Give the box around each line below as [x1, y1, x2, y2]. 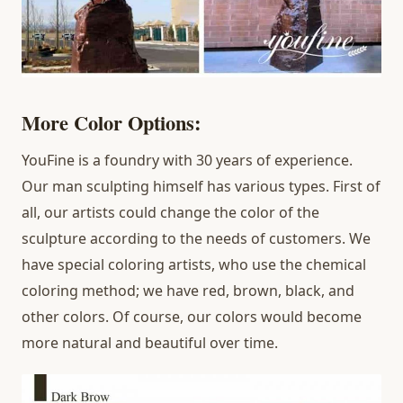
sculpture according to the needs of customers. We [22, 228, 371, 249]
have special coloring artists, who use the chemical [22, 255, 366, 275]
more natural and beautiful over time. [22, 333, 278, 354]
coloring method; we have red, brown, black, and [22, 281, 354, 301]
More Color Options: [22, 108, 201, 138]
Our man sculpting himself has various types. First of [22, 176, 381, 197]
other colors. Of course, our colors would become [22, 307, 362, 327]
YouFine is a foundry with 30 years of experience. [22, 150, 353, 171]
